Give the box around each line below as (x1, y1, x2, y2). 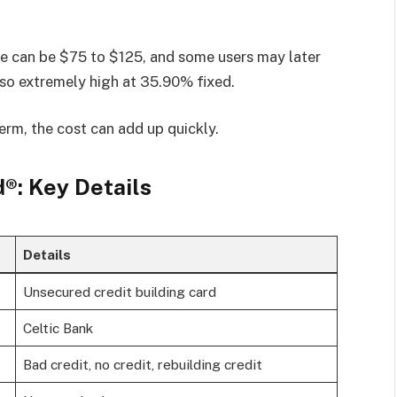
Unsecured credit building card (22, 284, 216, 300)
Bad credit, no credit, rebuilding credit (22, 356, 262, 373)
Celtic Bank (22, 320, 93, 337)
